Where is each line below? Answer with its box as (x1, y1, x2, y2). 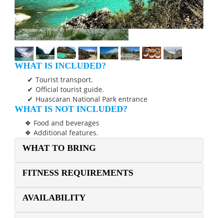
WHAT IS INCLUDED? (15, 60, 106, 71)
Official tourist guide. (36, 84, 105, 94)
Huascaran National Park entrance (36, 94, 148, 104)
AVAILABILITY (22, 193, 86, 203)
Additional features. (34, 127, 99, 137)
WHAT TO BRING (22, 143, 96, 153)
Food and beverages (34, 118, 100, 127)
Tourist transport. (36, 74, 93, 84)
